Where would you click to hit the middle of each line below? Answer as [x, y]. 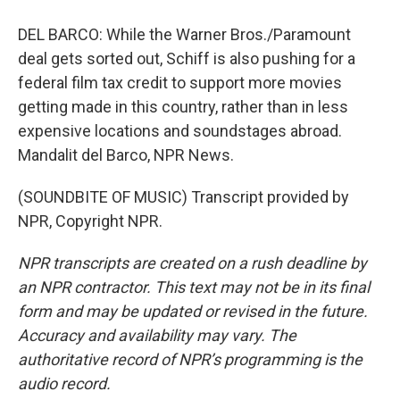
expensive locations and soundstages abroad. [180, 131]
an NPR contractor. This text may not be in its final [194, 287]
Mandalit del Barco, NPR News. [126, 155]
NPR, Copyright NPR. [90, 221]
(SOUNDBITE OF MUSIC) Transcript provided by [183, 197]
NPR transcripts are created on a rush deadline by [192, 263]
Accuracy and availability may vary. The [157, 335]
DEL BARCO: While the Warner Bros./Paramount [184, 34]
